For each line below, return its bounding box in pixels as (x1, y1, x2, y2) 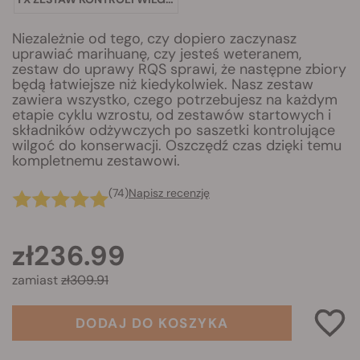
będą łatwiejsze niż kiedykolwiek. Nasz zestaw (12, 75, 313, 94)
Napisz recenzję (129, 186, 210, 200)
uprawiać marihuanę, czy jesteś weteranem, (12, 44, 301, 63)
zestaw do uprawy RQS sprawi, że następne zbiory (12, 59, 346, 79)
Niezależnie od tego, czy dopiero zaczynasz (12, 29, 297, 48)
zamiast (12, 272, 61, 288)
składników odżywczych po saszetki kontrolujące (12, 121, 335, 140)
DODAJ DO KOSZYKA (75, 314, 229, 332)
